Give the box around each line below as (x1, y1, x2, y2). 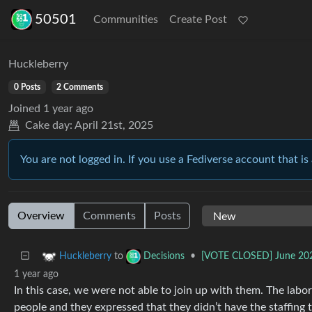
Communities (93, 14, 158, 25)
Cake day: (25, 120, 72, 131)
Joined (8, 103, 40, 114)
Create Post (169, 14, 227, 25)
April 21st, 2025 (75, 120, 153, 131)
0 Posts (13, 83, 40, 91)
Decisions (143, 251, 185, 262)
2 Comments (56, 83, 104, 91)
